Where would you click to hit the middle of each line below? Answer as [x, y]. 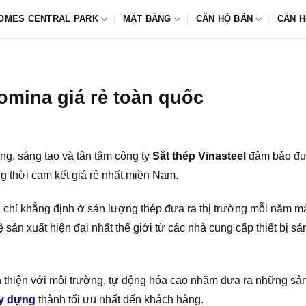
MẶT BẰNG [147, 19]
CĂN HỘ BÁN [224, 19]
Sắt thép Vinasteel [199, 156]
